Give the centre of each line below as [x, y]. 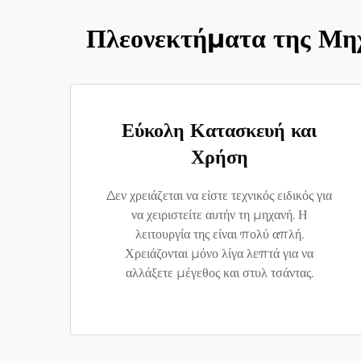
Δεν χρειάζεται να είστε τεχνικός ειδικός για [219, 195]
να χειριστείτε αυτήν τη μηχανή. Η [219, 215]
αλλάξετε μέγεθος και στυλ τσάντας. [219, 273]
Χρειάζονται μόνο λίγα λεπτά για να [219, 253]
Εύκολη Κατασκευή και [219, 130]
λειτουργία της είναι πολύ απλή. [219, 234]
